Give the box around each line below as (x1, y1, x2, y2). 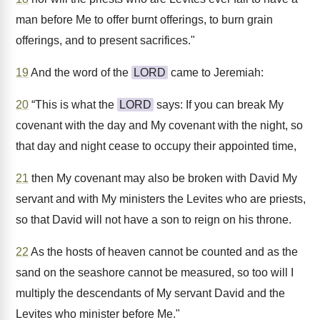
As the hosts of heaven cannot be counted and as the (29, 246, 298, 258)
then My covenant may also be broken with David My (29, 172, 297, 184)
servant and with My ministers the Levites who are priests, (16, 193, 306, 205)
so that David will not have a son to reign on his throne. (16, 214, 291, 226)
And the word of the (29, 66, 131, 79)
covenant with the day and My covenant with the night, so (16, 119, 303, 131)
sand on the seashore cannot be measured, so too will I (16, 266, 294, 279)
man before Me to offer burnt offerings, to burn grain (16, 14, 273, 26)
